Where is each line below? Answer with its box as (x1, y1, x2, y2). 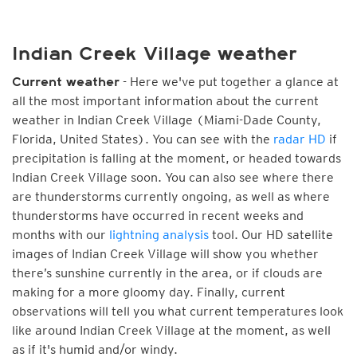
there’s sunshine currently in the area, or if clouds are (12, 265, 323, 280)
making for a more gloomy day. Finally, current (12, 284, 285, 300)
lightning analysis (109, 227, 209, 242)
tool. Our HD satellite (209, 227, 333, 242)
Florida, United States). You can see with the (12, 131, 273, 147)
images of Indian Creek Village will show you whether (12, 246, 319, 261)
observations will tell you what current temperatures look (12, 304, 343, 319)
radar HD (273, 131, 326, 147)
